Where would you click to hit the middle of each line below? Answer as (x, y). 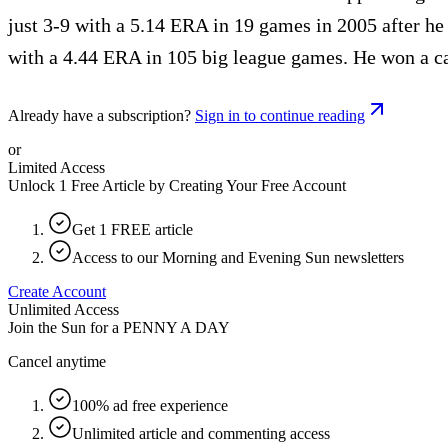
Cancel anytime (57, 361)
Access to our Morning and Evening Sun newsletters (238, 257)
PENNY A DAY (176, 327)
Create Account (57, 291)
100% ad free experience (150, 405)
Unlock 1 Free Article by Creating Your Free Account (177, 185)
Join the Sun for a (63, 327)
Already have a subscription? (99, 115)
